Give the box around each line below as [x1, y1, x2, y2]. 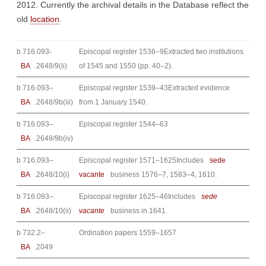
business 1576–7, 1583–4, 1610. [109, 170, 217, 179]
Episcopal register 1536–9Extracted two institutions [79, 47, 243, 56]
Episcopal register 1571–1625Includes [79, 156, 205, 164]
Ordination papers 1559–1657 [79, 229, 176, 237]
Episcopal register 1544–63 [79, 120, 168, 128]
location [30, 14, 59, 24]
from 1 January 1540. [79, 98, 147, 106]
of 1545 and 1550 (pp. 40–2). [79, 62, 173, 70]
